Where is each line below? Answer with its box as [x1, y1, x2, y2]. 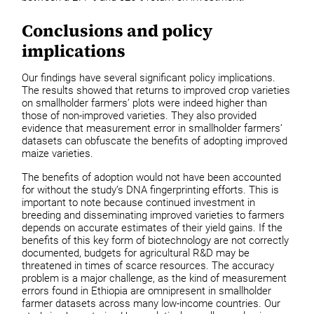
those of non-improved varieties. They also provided [22, 109, 257, 123]
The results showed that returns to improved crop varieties [22, 84, 291, 97]
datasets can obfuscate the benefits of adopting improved [22, 135, 288, 148]
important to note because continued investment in [22, 196, 256, 209]
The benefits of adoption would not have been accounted [22, 170, 282, 184]
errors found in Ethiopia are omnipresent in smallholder [22, 284, 272, 297]
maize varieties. [22, 147, 94, 161]
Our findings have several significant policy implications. [22, 71, 276, 85]
